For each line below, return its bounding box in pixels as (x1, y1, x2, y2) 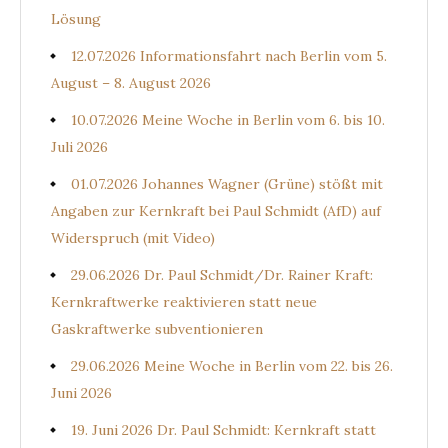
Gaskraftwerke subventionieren (51, 319, 263, 338)
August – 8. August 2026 (51, 73, 211, 92)
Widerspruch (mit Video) (51, 228, 215, 247)
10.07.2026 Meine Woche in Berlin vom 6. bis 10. (71, 110, 385, 129)
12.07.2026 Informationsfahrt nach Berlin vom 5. (71, 46, 387, 65)
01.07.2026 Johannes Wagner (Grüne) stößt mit (71, 174, 383, 193)
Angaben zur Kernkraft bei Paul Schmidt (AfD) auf (51, 201, 381, 220)
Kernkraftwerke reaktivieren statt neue (51, 292, 317, 311)
